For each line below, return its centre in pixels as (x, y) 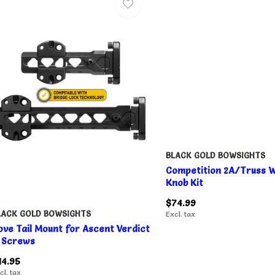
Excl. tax (180, 214)
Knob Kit (184, 182)
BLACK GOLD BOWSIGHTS (215, 155)
